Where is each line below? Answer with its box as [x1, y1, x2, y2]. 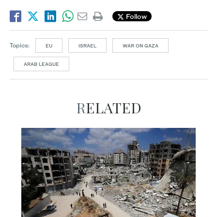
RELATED [85, 97, 141, 117]
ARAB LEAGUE [24, 61, 59, 67]
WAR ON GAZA [123, 42, 158, 48]
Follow [124, 12, 147, 21]
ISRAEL [78, 42, 96, 48]
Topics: [10, 41, 30, 49]
